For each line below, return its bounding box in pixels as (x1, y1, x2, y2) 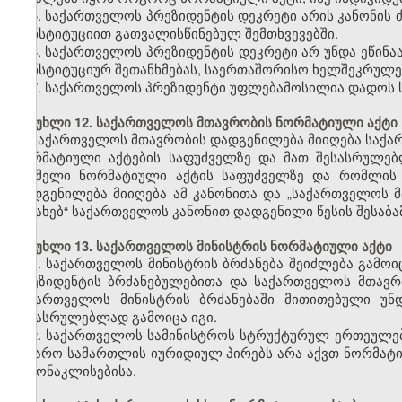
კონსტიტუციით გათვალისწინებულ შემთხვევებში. (13, 23, 338, 43)
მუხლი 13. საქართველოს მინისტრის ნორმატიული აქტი (13, 237, 392, 257)
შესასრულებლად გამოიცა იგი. (13, 307, 217, 327)
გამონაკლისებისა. (13, 361, 136, 380)
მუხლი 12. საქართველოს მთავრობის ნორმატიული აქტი (13, 113, 398, 133)
